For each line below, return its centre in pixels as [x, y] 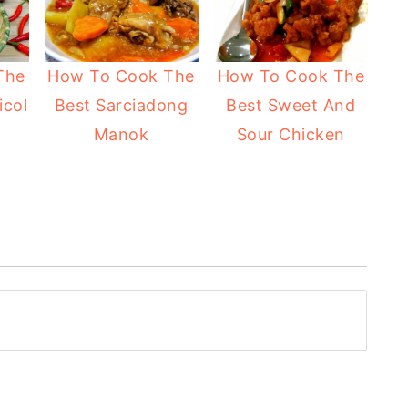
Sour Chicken [291, 134]
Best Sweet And [291, 105]
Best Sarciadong [121, 105]
